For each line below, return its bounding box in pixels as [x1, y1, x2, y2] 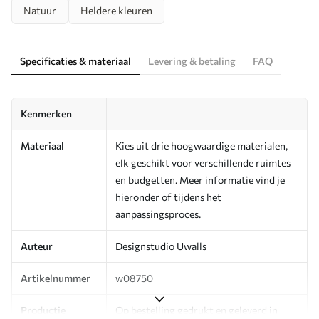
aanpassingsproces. [115, 207, 201, 220]
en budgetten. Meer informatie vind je [115, 173, 285, 186]
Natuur [23, 4, 56, 16]
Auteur [21, 239, 53, 252]
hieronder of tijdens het [115, 190, 221, 203]
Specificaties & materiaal [20, 54, 131, 67]
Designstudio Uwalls [115, 239, 206, 252]
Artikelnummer [21, 271, 90, 284]
